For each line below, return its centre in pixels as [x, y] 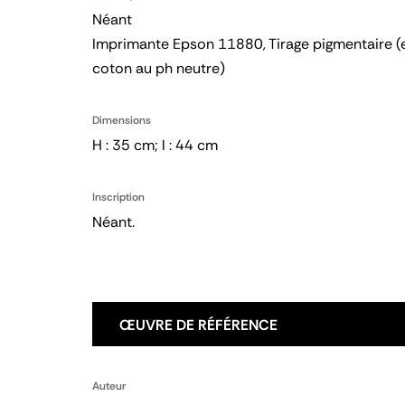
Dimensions [122, 120]
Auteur [109, 386]
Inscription [118, 197]
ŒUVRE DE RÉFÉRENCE [198, 325]
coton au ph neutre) [159, 68]
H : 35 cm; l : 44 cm [155, 145]
